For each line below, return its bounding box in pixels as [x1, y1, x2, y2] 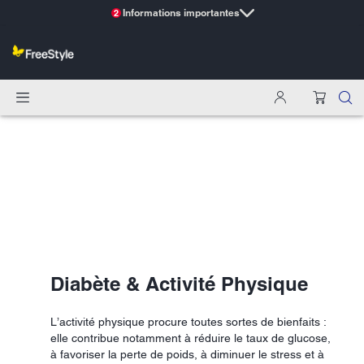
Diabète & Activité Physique [50, 271, 308, 295]
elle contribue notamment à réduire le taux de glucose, [50, 331, 331, 344]
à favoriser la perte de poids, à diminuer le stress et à [50, 347, 324, 361]
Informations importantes [123, 6, 240, 19]
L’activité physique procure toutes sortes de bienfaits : [50, 314, 327, 328]
